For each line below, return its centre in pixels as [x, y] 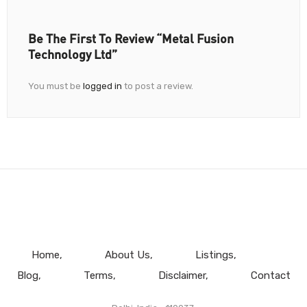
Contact [270, 276]
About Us [127, 255]
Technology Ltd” [73, 54]
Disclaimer [182, 276]
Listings [214, 255]
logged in [102, 86]
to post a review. [158, 86]
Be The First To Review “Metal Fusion [131, 39]
